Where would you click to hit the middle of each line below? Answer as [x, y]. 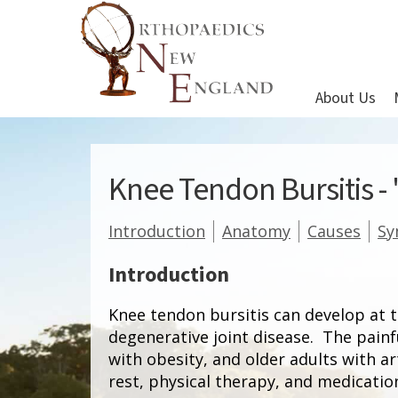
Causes [334, 231]
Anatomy [256, 231]
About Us [346, 99]
